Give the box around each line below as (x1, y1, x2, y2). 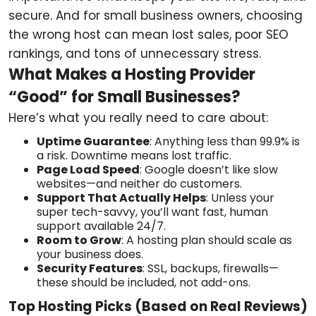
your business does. (37, 246, 143, 262)
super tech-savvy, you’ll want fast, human (37, 204, 268, 220)
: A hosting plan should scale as (121, 232, 292, 248)
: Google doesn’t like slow (140, 162, 278, 178)
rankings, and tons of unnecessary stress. (8, 45, 261, 62)
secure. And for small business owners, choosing (8, 7, 303, 24)
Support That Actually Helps (37, 190, 206, 206)
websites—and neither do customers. (37, 176, 242, 192)
